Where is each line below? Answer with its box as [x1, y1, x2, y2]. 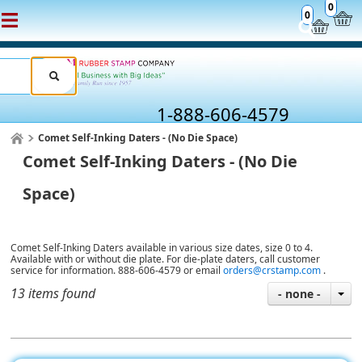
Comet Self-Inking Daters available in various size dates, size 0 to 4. [11, 241, 314, 255]
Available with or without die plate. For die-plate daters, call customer [11, 252, 321, 266]
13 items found [11, 284, 96, 302]
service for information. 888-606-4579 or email [11, 263, 224, 277]
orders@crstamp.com [223, 263, 322, 277]
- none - [277, 286, 321, 301]
